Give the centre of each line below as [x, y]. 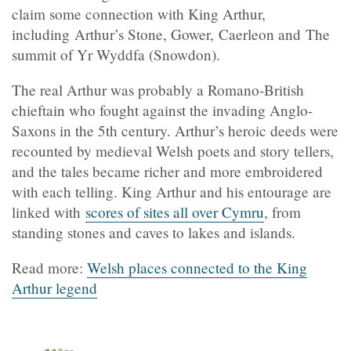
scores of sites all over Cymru [175, 212]
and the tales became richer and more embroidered [167, 172]
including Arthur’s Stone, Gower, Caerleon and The [171, 34]
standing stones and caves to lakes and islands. [154, 233]
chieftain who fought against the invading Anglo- [162, 110]
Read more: [49, 268]
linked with [49, 212]
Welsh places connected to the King [197, 268]
